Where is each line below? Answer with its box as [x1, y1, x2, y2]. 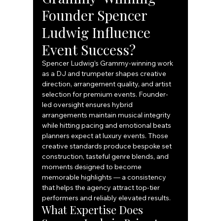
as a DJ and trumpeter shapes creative [42, 69, 168, 78]
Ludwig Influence [42, 23, 154, 42]
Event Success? [42, 40, 136, 59]
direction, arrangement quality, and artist [42, 79, 173, 89]
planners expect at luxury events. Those [42, 131, 170, 141]
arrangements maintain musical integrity [42, 110, 173, 120]
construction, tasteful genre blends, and [42, 152, 171, 161]
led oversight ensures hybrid [42, 100, 135, 110]
